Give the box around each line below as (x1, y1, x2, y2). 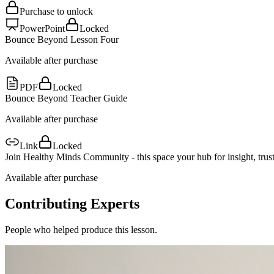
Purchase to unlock (20, 6, 93, 17)
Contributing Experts (5, 196, 139, 212)
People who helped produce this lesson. (5, 224, 157, 235)
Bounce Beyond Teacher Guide (5, 93, 127, 104)
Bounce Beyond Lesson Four (5, 34, 119, 45)
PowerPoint (20, 23, 65, 34)
